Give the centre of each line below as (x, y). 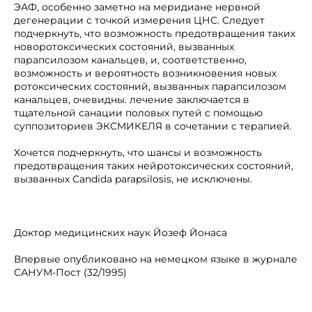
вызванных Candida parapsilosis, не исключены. (133, 179)
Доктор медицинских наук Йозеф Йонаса (120, 233)
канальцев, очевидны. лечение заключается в (132, 100)
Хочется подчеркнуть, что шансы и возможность (138, 153)
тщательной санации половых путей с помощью (138, 113)
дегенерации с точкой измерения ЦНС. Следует (139, 20)
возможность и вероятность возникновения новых (145, 73)
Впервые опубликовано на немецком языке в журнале (156, 259)
